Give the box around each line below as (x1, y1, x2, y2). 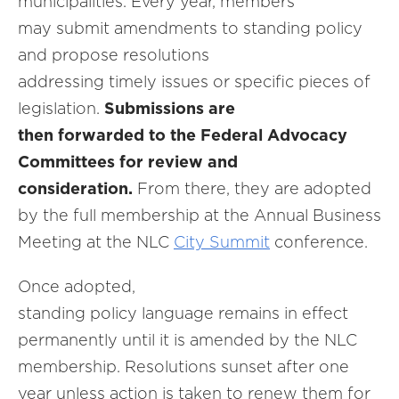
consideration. (18, 179, 133, 198)
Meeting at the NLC (18, 232, 174, 251)
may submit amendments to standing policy (18, 19, 362, 37)
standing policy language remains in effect (18, 304, 348, 322)
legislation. (18, 99, 100, 118)
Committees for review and (18, 152, 238, 171)
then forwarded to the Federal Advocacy (18, 126, 347, 144)
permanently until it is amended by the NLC (18, 330, 357, 349)
